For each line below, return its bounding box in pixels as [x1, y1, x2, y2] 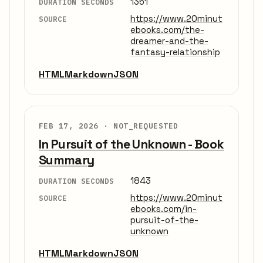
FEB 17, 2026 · [39, 121, 114, 131]
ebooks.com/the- [130, 24, 204, 36]
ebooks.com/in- [130, 203, 197, 215]
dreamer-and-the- [130, 35, 208, 47]
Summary [39, 152, 95, 168]
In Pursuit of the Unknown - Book [39, 136, 224, 153]
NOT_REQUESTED [113, 121, 178, 131]
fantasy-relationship [130, 46, 220, 58]
